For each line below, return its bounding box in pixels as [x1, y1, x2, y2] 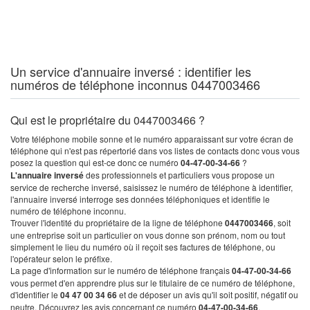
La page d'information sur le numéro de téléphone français [10, 264, 232, 276]
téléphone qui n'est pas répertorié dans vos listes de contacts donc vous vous [10, 145, 300, 156]
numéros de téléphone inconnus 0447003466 [10, 75, 260, 93]
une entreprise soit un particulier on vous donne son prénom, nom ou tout [10, 229, 285, 241]
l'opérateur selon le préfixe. [10, 253, 112, 264]
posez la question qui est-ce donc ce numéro [10, 156, 181, 168]
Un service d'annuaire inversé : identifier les [10, 62, 251, 80]
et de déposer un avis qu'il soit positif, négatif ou [117, 289, 298, 300]
